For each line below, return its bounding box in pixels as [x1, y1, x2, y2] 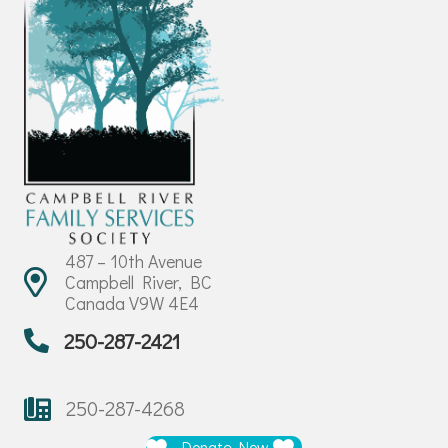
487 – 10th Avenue [65, 248, 202, 273]
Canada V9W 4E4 [65, 290, 199, 315]
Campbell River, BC [65, 269, 212, 294]
